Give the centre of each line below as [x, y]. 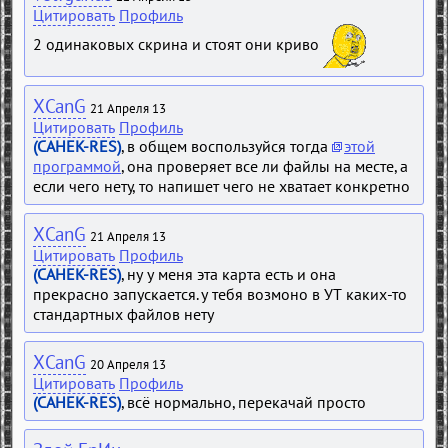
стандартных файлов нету [123, 314]
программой [77, 166]
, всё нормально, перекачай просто [243, 402]
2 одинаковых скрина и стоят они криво [178, 44]
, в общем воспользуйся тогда [226, 146]
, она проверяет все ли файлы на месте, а [264, 166]
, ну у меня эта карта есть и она [228, 274]
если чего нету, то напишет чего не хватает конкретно [221, 186]
